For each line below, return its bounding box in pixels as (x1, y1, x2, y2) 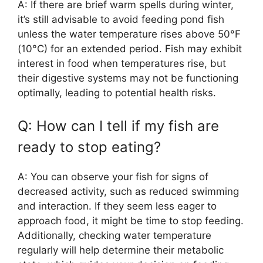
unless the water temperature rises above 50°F (18, 28, 241, 41)
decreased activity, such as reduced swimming (18, 185, 239, 197)
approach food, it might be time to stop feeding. (18, 214, 244, 227)
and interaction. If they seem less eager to (18, 200, 217, 212)
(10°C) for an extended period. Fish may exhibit (18, 43, 242, 55)
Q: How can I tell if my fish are (18, 117, 219, 134)
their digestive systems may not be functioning (18, 72, 238, 85)
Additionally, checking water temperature (18, 229, 211, 241)
